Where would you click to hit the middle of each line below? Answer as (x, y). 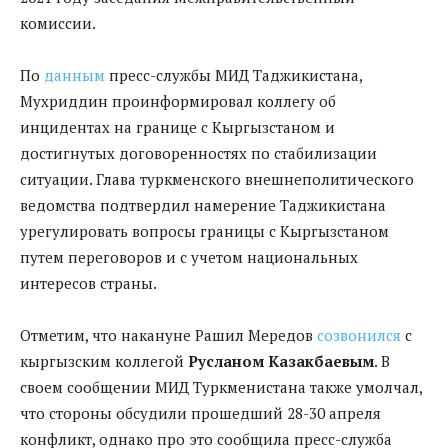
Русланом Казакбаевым (281, 360)
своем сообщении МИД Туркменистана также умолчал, (221, 386)
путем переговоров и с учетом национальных (189, 256)
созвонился (359, 334)
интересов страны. (88, 282)
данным (74, 74)
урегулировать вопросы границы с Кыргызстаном (204, 230)
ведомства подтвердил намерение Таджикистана (203, 204)
